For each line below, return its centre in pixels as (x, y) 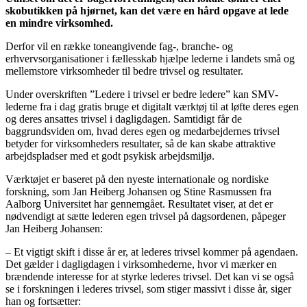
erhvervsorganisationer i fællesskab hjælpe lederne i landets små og (150, 59)
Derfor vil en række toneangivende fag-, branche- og (119, 47)
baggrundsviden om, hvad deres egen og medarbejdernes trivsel (143, 132)
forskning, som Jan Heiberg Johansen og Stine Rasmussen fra (138, 192)
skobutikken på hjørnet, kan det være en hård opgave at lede (147, 11)
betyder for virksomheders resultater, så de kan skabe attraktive (140, 144)
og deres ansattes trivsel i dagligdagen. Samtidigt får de (124, 119)
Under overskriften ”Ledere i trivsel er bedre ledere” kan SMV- (142, 95)
